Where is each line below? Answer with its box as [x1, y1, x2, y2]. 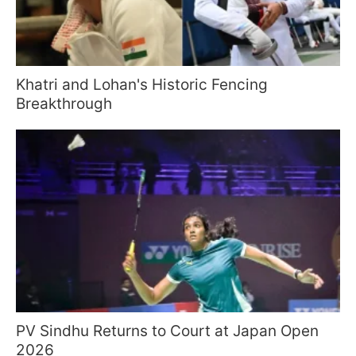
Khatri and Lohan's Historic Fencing [16, 75, 268, 95]
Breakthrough [16, 95, 112, 114]
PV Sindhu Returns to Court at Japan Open [16, 321, 319, 340]
